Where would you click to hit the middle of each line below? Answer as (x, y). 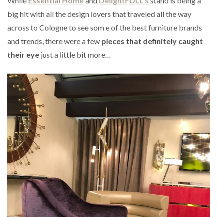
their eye (23, 54)
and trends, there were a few (54, 41)
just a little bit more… (75, 54)
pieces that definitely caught (152, 41)
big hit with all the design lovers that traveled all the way (99, 14)
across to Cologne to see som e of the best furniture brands (105, 27)
